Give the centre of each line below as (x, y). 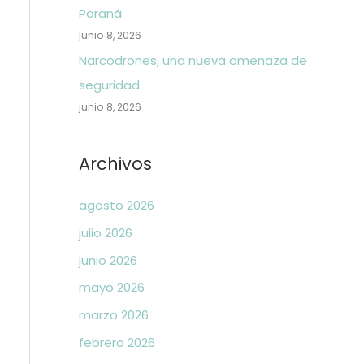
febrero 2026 (117, 342)
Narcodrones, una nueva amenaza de (193, 61)
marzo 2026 (113, 315)
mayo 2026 (111, 288)
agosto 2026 (116, 205)
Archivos (115, 164)
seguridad (109, 85)
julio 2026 (105, 232)
